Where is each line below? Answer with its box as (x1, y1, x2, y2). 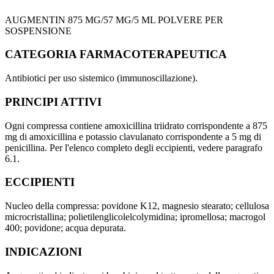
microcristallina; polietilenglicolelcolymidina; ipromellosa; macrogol (5, 212, 265, 223)
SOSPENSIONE (5, 25, 72, 36)
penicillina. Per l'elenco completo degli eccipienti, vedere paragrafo (5, 142, 262, 153)
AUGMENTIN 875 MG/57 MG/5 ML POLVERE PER (5, 14, 223, 25)
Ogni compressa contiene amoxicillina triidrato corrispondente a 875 (5, 120, 267, 131)
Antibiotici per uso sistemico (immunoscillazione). (5, 73, 198, 84)
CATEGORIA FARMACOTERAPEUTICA (5, 48, 227, 61)
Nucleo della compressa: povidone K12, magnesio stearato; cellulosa (5, 201, 269, 212)
